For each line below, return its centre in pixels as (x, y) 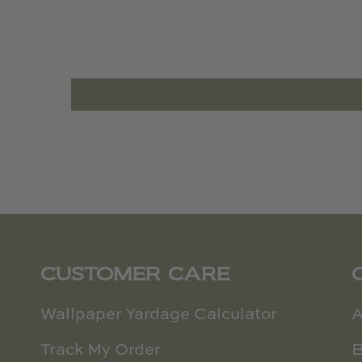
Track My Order (101, 350)
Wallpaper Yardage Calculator (159, 315)
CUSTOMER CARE (135, 274)
